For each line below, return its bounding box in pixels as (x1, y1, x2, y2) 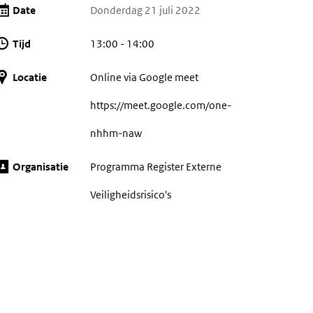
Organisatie (13, 160, 69, 173)
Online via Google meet (89, 71, 198, 84)
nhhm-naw (89, 126, 142, 140)
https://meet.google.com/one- (89, 99, 231, 112)
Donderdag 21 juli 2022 (89, 3, 201, 17)
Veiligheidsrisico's (89, 188, 171, 201)
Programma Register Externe (89, 160, 221, 173)
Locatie (13, 71, 48, 84)
